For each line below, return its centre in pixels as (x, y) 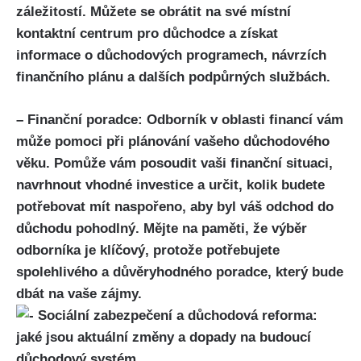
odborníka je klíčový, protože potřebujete (148, 250)
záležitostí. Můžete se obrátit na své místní (154, 12)
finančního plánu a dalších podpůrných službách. (173, 77)
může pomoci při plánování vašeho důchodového (173, 141)
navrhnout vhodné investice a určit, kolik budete (170, 185)
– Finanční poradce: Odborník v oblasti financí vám (180, 119)
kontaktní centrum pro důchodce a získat (147, 34)
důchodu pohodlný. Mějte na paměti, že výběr (162, 228)
